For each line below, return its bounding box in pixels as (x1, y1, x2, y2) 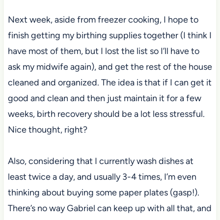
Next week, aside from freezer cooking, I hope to (7, 14, 198, 25)
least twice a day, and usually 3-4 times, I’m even (7, 171, 196, 182)
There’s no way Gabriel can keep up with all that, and (7, 202, 212, 214)
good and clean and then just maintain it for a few (7, 92, 201, 104)
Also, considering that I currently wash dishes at (7, 155, 193, 166)
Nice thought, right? (7, 124, 87, 135)
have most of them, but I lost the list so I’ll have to (7, 45, 199, 56)
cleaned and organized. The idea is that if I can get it (7, 77, 212, 88)
